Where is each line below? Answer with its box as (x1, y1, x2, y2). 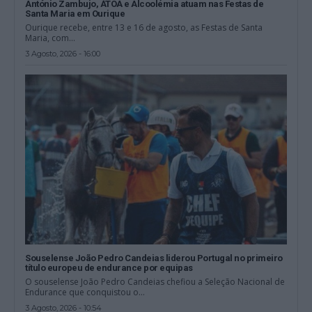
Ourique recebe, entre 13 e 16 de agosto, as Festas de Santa (25, 21, 263, 33)
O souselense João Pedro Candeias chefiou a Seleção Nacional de (25, 276, 286, 288)
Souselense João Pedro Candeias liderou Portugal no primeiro (25, 253, 283, 264)
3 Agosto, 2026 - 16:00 (25, 48, 101, 58)
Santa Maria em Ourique (25, 8, 125, 19)
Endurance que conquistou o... (25, 286, 146, 299)
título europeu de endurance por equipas (25, 263, 193, 274)
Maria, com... (25, 31, 76, 44)
